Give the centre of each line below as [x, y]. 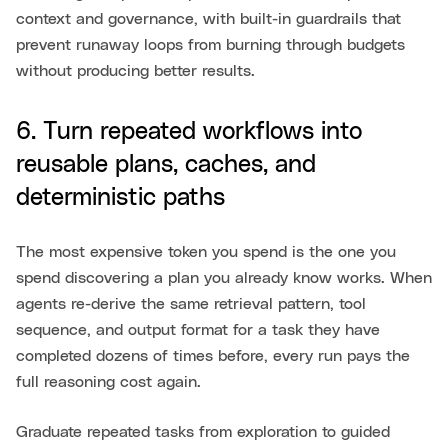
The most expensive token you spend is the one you [206, 252]
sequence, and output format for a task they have [198, 330]
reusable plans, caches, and [166, 165]
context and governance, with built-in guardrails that [208, 19]
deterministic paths [120, 198]
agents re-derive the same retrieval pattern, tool [191, 304]
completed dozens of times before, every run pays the [213, 356]
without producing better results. [135, 71]
